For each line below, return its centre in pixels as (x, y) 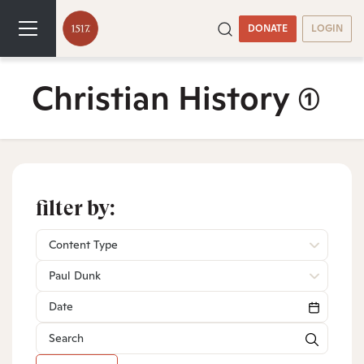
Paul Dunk (75, 275)
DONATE (267, 28)
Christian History (165, 98)
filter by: (76, 208)
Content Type (83, 245)
